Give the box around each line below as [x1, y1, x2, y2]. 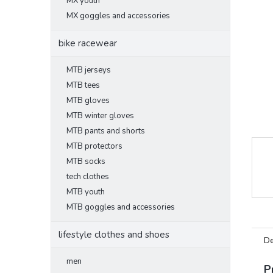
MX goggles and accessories [66, 10, 170, 21]
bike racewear [58, 37, 117, 49]
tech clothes [66, 171, 109, 182]
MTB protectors [66, 141, 122, 152]
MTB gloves [66, 95, 110, 106]
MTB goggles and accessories [66, 202, 175, 213]
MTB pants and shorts [66, 126, 145, 136]
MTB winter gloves [66, 110, 134, 121]
